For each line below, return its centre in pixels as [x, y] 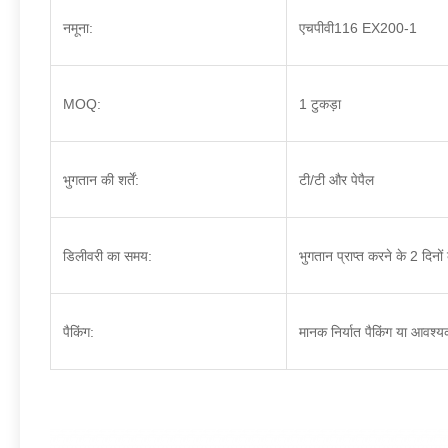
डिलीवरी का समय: [107, 256]
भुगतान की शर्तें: [101, 180]
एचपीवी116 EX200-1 [358, 28]
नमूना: [78, 28]
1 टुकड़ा [320, 104]
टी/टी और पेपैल [336, 180]
